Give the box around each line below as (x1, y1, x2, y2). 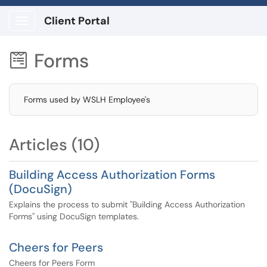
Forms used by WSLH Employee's (24, 94, 150, 105)
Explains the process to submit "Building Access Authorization (9, 199, 245, 210)
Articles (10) (9, 134, 100, 155)
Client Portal (44, 14, 110, 28)
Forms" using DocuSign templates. (9, 211, 139, 222)
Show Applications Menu (21, 25, 116, 36)
